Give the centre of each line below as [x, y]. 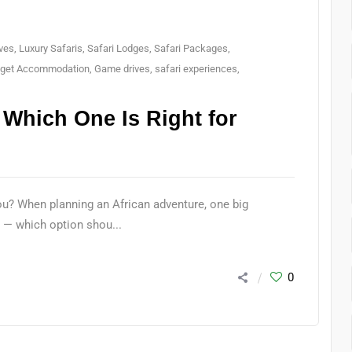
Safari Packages [191, 48]
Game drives [123, 69]
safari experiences [196, 69]
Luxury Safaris [51, 48]
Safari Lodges [119, 48]
